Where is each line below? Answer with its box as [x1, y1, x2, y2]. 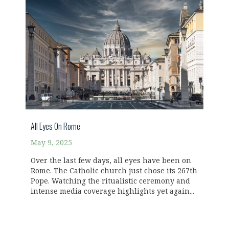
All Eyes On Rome [31, 120, 80, 132]
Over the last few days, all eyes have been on [31, 156, 191, 165]
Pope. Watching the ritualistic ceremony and [31, 176, 190, 186]
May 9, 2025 [31, 138, 72, 147]
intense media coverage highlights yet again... [31, 187, 194, 196]
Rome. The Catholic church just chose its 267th [31, 166, 197, 175]
